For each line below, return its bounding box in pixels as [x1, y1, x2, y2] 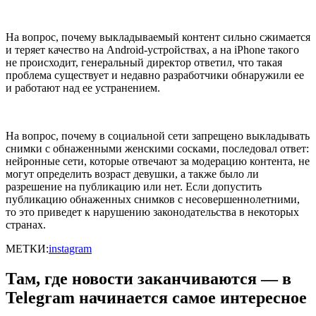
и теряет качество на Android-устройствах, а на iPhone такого [6, 43, 299, 56]
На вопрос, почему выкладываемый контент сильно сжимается [6, 30, 310, 43]
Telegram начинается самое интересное [6, 288, 307, 307]
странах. [6, 218, 46, 231]
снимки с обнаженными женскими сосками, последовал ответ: [6, 142, 309, 154]
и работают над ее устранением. [6, 81, 160, 94]
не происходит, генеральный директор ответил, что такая [6, 56, 282, 68]
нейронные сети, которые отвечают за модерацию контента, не [6, 154, 310, 167]
